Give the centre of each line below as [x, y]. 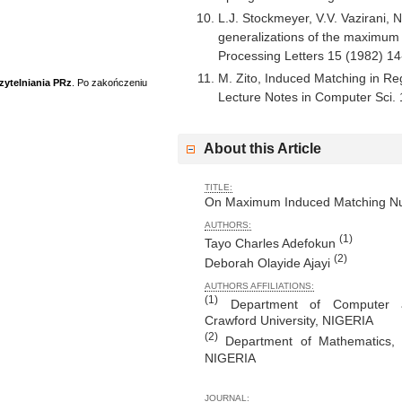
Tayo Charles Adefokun [272, 243]
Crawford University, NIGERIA [289, 321]
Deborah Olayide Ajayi [269, 262]
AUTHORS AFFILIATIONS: [259, 285]
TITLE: [218, 187]
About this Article [262, 148]
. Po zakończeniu [109, 82]
